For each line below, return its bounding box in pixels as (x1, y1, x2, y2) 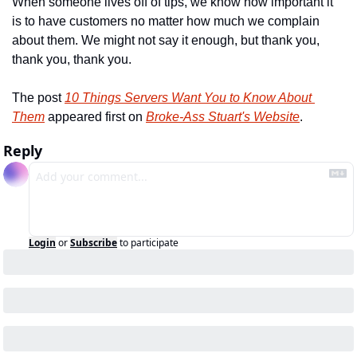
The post (12, 91, 65, 105)
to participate (120, 236, 178, 250)
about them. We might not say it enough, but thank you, (12, 33, 320, 48)
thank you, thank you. (12, 53, 131, 67)
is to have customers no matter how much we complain (12, 14, 320, 29)
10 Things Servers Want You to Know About (65, 91, 312, 105)
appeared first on (45, 110, 146, 124)
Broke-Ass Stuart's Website (146, 110, 300, 124)
